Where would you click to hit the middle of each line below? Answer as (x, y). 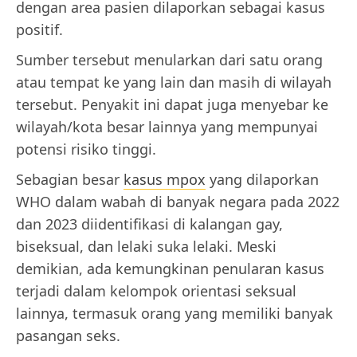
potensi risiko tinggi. (86, 149)
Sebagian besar (70, 180)
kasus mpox (165, 180)
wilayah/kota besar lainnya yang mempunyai (167, 127)
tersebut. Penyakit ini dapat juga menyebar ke (172, 105)
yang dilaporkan (262, 180)
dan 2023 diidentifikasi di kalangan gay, (149, 224)
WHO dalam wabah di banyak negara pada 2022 (178, 202)
